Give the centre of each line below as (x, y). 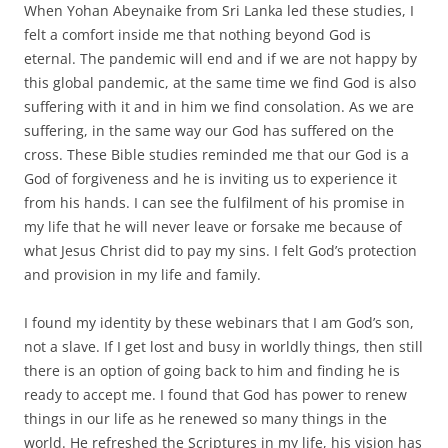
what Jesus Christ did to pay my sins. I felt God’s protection (220, 250)
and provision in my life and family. (142, 274)
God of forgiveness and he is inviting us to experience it (210, 178)
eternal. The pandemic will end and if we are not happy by (220, 58)
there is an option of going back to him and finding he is (212, 370)
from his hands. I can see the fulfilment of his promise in (214, 202)
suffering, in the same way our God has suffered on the (209, 130)
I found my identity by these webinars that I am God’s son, (219, 322)
